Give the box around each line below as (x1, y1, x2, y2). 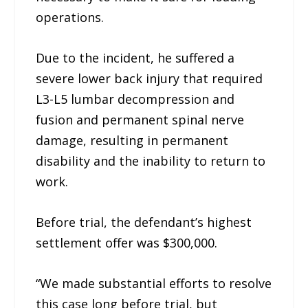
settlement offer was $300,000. (36, 234, 218, 251)
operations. (36, 9, 104, 26)
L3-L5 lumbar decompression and (36, 91, 235, 108)
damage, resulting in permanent (36, 132, 229, 149)
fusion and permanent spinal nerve (36, 111, 245, 129)
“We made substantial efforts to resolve (36, 274, 272, 291)
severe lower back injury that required (36, 70, 263, 87)
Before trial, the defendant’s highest (36, 213, 252, 230)
